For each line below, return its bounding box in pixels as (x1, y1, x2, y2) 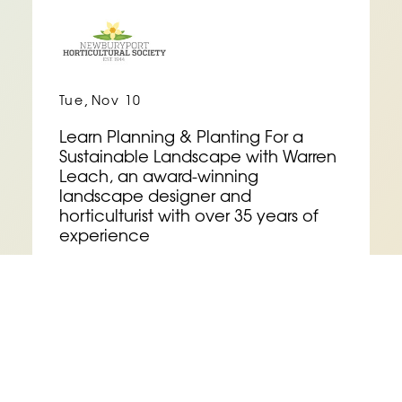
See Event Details (103, 284, 222, 298)
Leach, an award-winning (58, 170, 258, 187)
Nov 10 (92, 96, 142, 109)
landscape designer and (58, 190, 251, 206)
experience (58, 230, 150, 246)
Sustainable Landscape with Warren (58, 151, 336, 167)
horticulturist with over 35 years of (58, 210, 319, 226)
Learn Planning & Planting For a (58, 131, 303, 147)
